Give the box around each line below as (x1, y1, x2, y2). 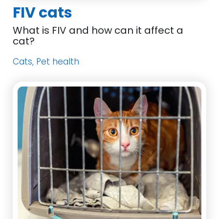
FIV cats (13, 2, 73, 23)
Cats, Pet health (13, 56, 80, 67)
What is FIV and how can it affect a (13, 23, 184, 37)
